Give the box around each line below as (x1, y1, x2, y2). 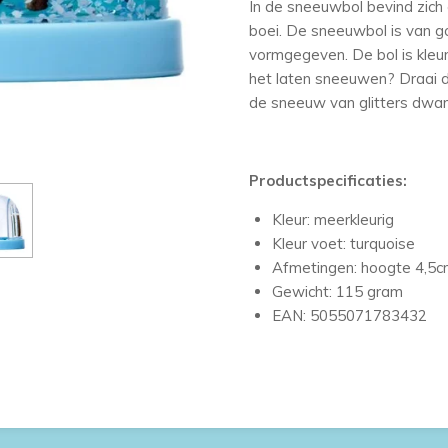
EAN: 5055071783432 (271, 305, 427, 325)
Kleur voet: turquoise (271, 233, 415, 253)
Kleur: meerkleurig (271, 209, 394, 229)
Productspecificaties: (249, 170, 407, 190)
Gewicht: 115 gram (271, 281, 403, 301)
